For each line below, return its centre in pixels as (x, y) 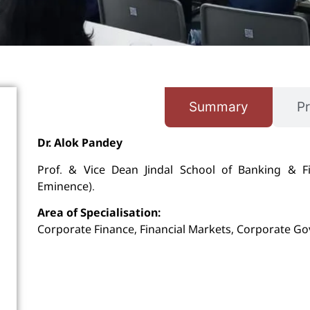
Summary (218, 107)
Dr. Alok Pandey (80, 143)
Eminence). (66, 186)
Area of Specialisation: (99, 212)
